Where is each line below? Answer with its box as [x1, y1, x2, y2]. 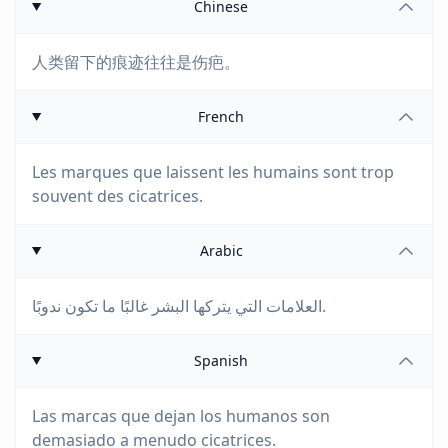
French [198, 107, 245, 126]
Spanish [194, 351, 249, 370]
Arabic [199, 241, 243, 260]
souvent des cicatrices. [32, 185, 203, 207]
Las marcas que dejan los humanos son [32, 405, 330, 427]
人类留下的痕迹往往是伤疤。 [32, 51, 240, 73]
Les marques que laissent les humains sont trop [32, 161, 394, 183]
